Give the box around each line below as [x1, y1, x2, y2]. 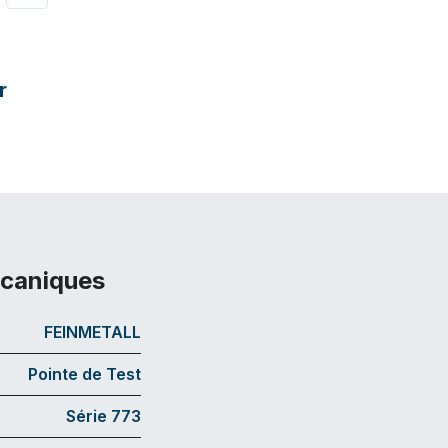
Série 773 [66, 405, 141, 426]
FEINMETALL [44, 321, 141, 342]
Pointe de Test [28, 363, 141, 384]
